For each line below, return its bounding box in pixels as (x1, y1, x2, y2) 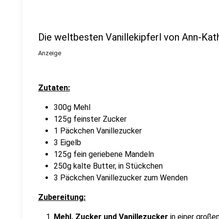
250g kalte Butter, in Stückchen (54, 161, 163, 171)
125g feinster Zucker (54, 114, 127, 124)
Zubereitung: (38, 193, 86, 202)
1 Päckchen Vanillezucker (54, 126, 142, 135)
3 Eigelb (54, 138, 81, 147)
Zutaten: (38, 83, 70, 92)
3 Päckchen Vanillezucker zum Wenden (54, 173, 190, 182)
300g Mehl (54, 103, 90, 112)
